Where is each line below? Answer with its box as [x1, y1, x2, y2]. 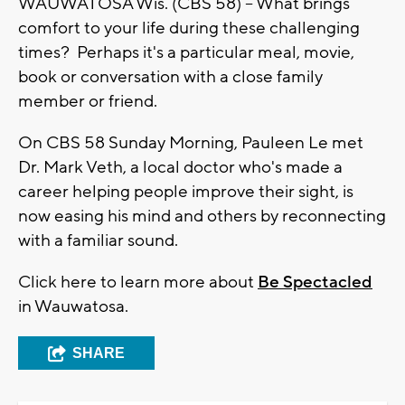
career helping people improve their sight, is [18, 180, 353, 202]
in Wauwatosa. [18, 295, 128, 317]
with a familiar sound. [18, 229, 178, 251]
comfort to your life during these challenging [18, 16, 360, 39]
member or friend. [18, 89, 161, 112]
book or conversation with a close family [18, 65, 323, 88]
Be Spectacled [258, 270, 372, 293]
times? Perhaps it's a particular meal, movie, [18, 41, 354, 63]
